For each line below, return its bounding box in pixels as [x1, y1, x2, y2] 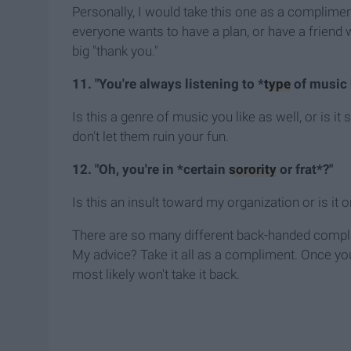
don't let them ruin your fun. [72, 128, 229, 145]
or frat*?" [277, 161, 333, 178]
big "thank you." [72, 43, 158, 60]
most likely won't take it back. [72, 266, 240, 283]
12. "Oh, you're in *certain [72, 161, 229, 178]
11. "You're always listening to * [72, 76, 264, 92]
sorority [229, 161, 277, 178]
